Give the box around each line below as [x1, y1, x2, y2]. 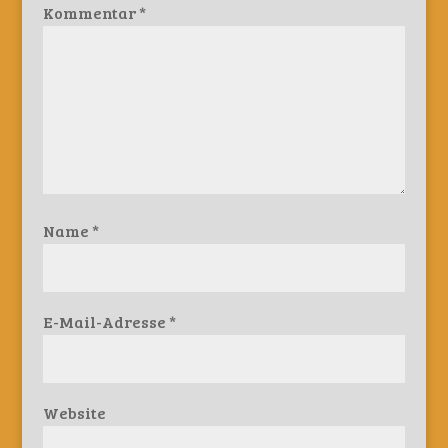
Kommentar [42, 2, 139, 23]
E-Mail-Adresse [42, 311, 169, 332]
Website [42, 402, 106, 423]
